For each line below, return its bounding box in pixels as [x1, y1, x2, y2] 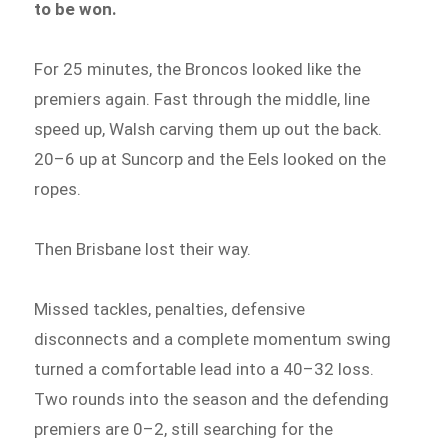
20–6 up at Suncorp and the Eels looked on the [34, 149, 387, 170]
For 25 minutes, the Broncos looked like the [34, 59, 362, 80]
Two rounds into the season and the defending [34, 388, 390, 409]
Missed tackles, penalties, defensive [34, 298, 306, 319]
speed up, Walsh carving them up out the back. [34, 119, 383, 140]
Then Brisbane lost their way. [34, 238, 252, 259]
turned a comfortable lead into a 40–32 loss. [34, 358, 375, 379]
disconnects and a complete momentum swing [34, 328, 392, 349]
